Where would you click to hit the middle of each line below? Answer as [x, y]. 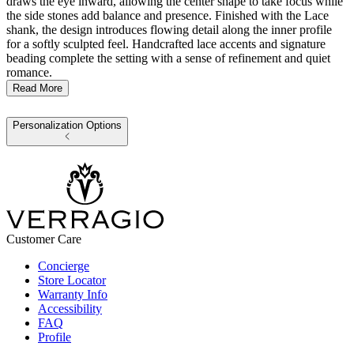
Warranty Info [73, 295]
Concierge [64, 266]
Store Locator [72, 281]
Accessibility [70, 309]
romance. [29, 73]
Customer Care [44, 239]
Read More [38, 88]
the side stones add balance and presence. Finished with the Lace [168, 16]
